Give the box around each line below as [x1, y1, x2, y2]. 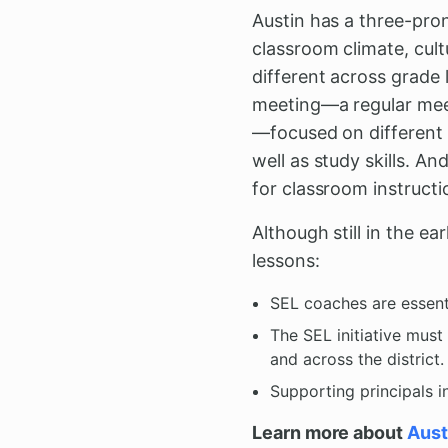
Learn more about [252, 421, 407, 443]
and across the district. [270, 348, 445, 369]
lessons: [252, 249, 320, 271]
